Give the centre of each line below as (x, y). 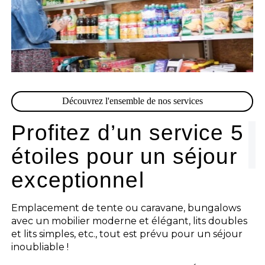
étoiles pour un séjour (124, 156)
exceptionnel (78, 180)
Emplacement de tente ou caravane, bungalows (126, 208)
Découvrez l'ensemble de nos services (132, 101)
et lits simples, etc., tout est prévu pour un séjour (127, 234)
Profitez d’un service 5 (127, 132)
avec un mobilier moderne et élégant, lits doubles (130, 221)
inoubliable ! (40, 247)
